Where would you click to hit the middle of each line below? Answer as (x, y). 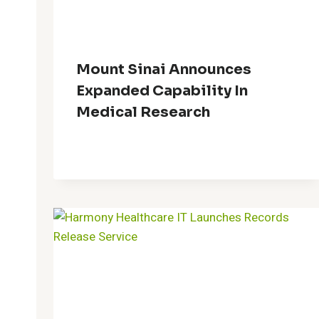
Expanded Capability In (162, 90)
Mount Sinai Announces (164, 69)
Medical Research (143, 112)
